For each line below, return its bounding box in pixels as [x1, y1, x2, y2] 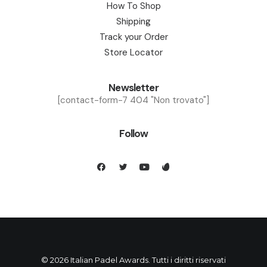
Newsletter [108, 81, 159, 94]
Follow [119, 127, 148, 140]
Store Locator [104, 46, 163, 58]
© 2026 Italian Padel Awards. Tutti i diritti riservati [41, 255, 226, 265]
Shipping [116, 15, 151, 27]
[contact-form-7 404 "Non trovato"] [58, 94, 209, 106]
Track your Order [99, 31, 168, 43]
